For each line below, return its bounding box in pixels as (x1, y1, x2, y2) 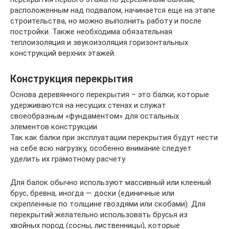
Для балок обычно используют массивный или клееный (10, 178, 211, 187)
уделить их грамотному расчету (10, 154, 125, 164)
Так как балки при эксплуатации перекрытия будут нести (10, 133, 218, 142)
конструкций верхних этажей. (10, 49, 116, 58)
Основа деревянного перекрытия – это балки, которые (10, 90, 209, 99)
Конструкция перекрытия (10, 73, 133, 85)
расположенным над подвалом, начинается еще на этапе (10, 6, 215, 15)
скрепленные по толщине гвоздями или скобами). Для (10, 199, 205, 209)
